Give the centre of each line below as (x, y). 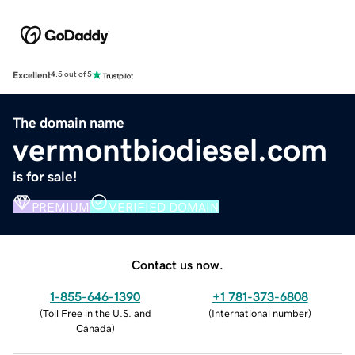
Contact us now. (177, 264)
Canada (94, 328)
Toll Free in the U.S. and (97, 313)
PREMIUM (61, 206)
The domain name (69, 122)
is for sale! (45, 176)
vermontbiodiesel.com (170, 149)
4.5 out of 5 (71, 75)
